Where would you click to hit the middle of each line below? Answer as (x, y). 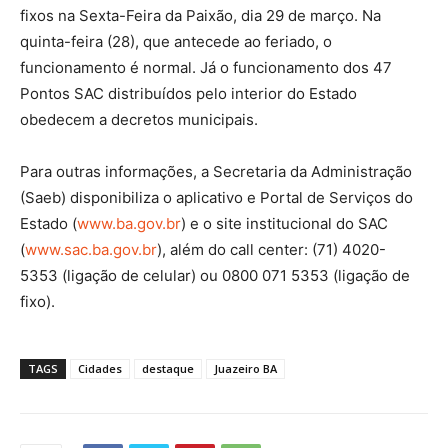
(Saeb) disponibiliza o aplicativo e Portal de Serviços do (216, 198)
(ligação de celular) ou (140, 276)
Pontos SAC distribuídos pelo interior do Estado (188, 94)
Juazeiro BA (245, 369)
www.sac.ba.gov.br (91, 250)
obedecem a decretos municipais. (139, 120)
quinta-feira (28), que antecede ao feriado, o (176, 42)
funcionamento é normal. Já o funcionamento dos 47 (206, 68)
